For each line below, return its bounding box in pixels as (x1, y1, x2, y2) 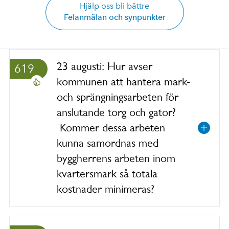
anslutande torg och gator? (57, 106, 176, 119)
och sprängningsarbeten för (57, 90, 178, 103)
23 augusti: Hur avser (57, 60, 152, 73)
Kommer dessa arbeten (57, 121, 165, 134)
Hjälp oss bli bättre (80, 1, 149, 11)
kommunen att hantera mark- (57, 75, 190, 88)
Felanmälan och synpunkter (63, 12, 166, 22)
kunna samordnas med (57, 136, 158, 149)
